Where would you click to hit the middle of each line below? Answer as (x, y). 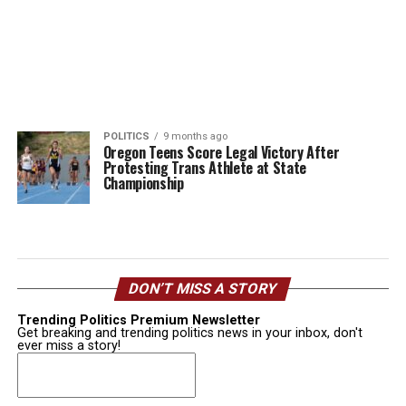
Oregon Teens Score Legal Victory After (221, 152)
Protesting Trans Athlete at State (205, 168)
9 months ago (195, 136)
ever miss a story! (68, 346)
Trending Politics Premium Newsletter (138, 320)
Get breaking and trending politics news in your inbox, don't (189, 333)
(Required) (45, 374)
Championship (143, 183)
